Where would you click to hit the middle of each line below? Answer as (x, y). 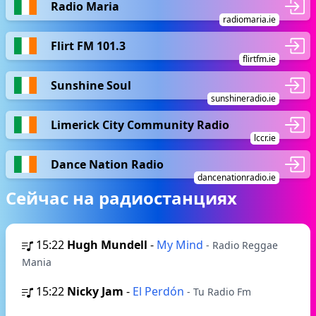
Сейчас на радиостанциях (121, 198)
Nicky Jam (95, 291)
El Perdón (160, 291)
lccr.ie (265, 138)
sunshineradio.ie (243, 98)
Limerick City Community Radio (140, 124)
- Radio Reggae (242, 245)
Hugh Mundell (107, 245)
